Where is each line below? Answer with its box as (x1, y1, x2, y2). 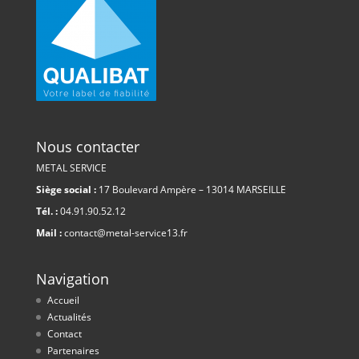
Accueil (46, 293, 79, 308)
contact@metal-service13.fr (61, 226, 188, 240)
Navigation (35, 269, 109, 289)
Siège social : (35, 183, 96, 197)
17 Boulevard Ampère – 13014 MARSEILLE (95, 183, 286, 197)
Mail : (35, 226, 62, 240)
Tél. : (35, 204, 58, 219)
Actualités (46, 310, 91, 325)
